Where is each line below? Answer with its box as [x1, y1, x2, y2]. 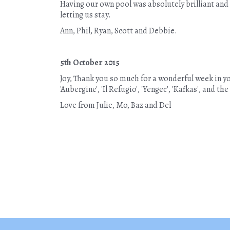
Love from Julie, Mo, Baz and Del [60, 100, 171, 111]
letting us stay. [60, 9, 111, 21]
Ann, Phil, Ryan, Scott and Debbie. [60, 25, 177, 36]
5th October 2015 [60, 57, 120, 68]
